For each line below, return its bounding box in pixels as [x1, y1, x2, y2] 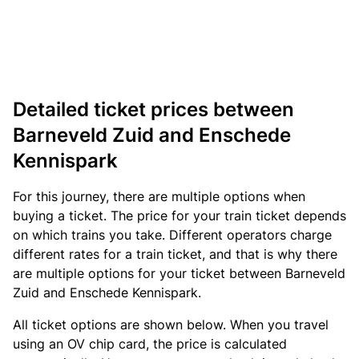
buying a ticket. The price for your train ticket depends [13, 208, 346, 224]
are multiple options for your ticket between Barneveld [13, 265, 345, 281]
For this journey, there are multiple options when [13, 188, 305, 204]
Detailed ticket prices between [13, 98, 294, 121]
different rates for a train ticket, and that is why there [13, 246, 337, 262]
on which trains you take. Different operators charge [13, 227, 332, 243]
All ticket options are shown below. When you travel [13, 317, 329, 333]
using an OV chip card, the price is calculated [13, 336, 287, 352]
